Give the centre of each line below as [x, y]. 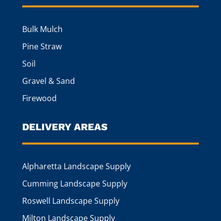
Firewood [39, 98]
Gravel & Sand [48, 81]
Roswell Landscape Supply [71, 201]
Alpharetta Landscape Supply [76, 166]
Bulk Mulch [42, 29]
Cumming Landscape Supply [74, 184]
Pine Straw [42, 47]
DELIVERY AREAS [65, 127]
